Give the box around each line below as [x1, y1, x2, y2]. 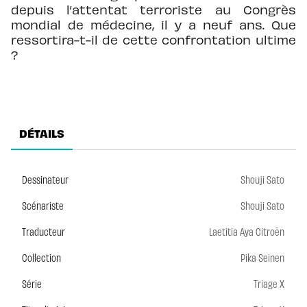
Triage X [254, 276, 284, 290]
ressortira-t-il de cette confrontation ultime [11, 32, 296, 47]
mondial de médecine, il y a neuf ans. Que [11, 16, 296, 32]
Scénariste [22, 198, 64, 212]
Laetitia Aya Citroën [209, 224, 284, 238]
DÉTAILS [19, 126, 64, 140]
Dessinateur [22, 172, 69, 186]
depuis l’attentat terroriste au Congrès [11, 1, 296, 16]
